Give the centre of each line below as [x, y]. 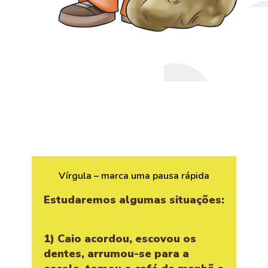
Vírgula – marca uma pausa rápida [134, 176]
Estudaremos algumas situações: [134, 200]
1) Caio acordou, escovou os [120, 238]
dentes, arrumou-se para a [116, 253]
